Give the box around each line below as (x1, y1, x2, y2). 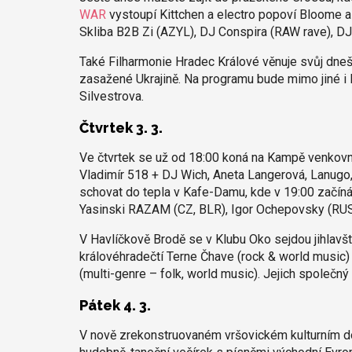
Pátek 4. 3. (79, 296, 151, 313)
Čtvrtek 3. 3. (79, 119, 163, 136)
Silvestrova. (79, 88, 144, 104)
